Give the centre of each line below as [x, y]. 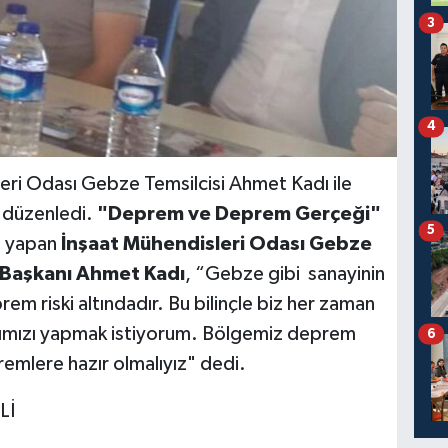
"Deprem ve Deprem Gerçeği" [238, 214]
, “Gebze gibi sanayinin [284, 274]
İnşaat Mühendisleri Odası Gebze [214, 244]
